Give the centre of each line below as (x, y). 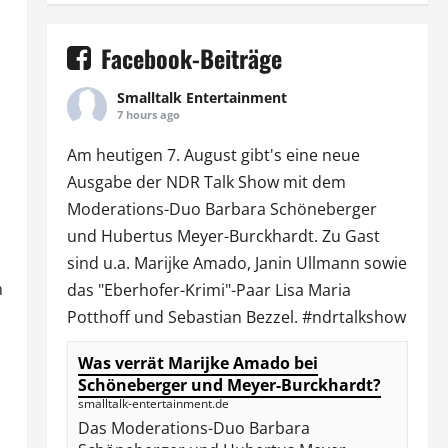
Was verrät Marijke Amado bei (197, 362)
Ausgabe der (116, 181)
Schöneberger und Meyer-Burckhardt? (229, 384)
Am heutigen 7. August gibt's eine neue (213, 154)
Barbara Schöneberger (290, 208)
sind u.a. (100, 262)
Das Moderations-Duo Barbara (193, 427)
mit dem (312, 181)
